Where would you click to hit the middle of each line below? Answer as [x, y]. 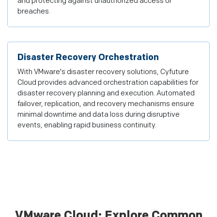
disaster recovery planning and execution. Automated [106, 93]
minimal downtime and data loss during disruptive [99, 115]
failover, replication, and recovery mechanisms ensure [106, 104]
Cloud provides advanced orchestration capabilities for [108, 83]
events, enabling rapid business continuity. [87, 125]
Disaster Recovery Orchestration [88, 57]
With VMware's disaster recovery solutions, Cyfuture [103, 72]
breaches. [34, 11]
